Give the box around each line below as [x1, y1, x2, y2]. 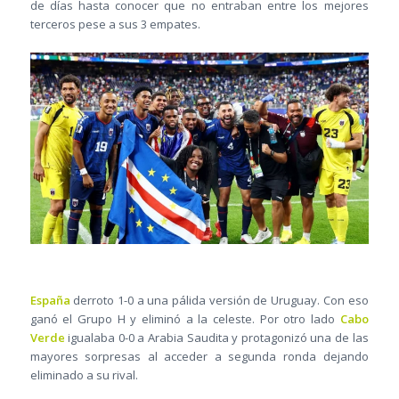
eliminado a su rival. [29, 366, 138, 383]
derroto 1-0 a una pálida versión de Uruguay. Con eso [69, 291, 369, 308]
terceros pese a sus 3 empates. [29, 15, 200, 32]
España [29, 291, 70, 308]
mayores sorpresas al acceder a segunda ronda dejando [29, 347, 369, 364]
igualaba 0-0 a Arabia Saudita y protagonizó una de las [64, 329, 369, 346]
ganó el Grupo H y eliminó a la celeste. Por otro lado [29, 310, 340, 327]
